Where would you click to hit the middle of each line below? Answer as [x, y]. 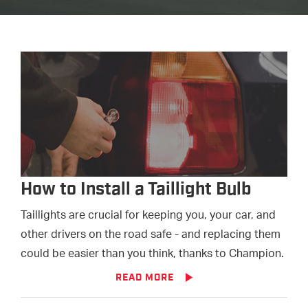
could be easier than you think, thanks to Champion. [152, 254]
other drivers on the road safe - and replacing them [151, 235]
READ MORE [144, 277]
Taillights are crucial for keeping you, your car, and [148, 216]
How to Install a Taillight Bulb [136, 189]
